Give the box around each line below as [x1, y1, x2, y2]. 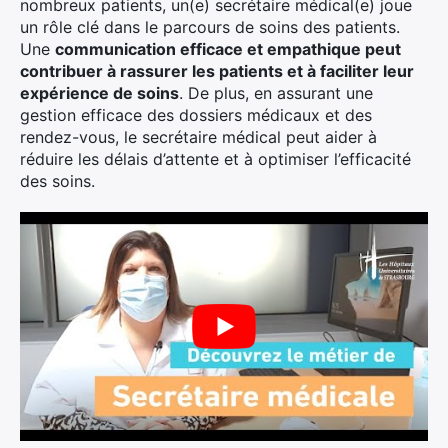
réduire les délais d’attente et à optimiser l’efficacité [20, 149, 411, 169]
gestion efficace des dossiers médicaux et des [20, 105, 372, 125]
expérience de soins [20, 83, 179, 103]
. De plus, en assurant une [179, 83, 373, 103]
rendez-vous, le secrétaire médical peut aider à [20, 127, 377, 147]
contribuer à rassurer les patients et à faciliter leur [20, 61, 414, 81]
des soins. [20, 171, 95, 191]
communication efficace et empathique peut [55, 39, 401, 59]
